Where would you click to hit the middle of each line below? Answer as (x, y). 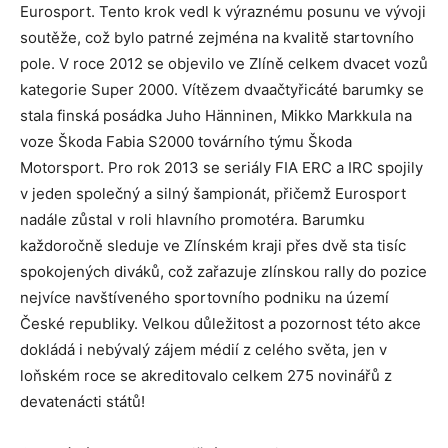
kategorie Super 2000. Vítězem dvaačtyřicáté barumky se (222, 89)
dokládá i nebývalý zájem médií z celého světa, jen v (203, 349)
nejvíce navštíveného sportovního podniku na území (204, 297)
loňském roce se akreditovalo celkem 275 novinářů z (206, 375)
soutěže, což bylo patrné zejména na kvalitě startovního (217, 37)
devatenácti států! (82, 401)
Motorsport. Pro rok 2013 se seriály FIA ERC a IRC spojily (221, 167)
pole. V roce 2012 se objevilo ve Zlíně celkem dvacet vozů (224, 63)
